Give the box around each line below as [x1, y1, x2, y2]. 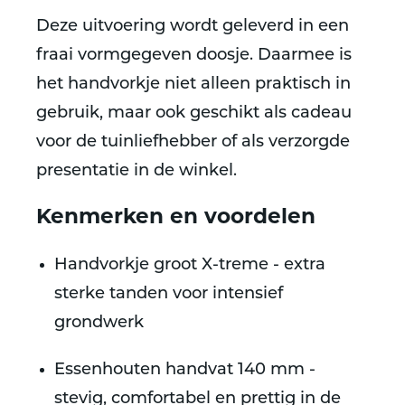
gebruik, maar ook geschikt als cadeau [36, 105, 352, 122]
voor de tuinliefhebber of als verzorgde [36, 134, 350, 151]
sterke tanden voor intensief [54, 286, 283, 303]
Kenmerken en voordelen [36, 208, 316, 229]
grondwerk [54, 315, 144, 332]
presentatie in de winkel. [36, 163, 237, 180]
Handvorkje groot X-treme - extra [54, 257, 325, 274]
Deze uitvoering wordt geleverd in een [36, 18, 349, 35]
